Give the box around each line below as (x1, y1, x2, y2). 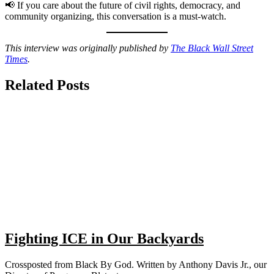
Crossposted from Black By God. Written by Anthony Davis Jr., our (5, 259, 267, 270)
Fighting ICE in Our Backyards (5, 231, 204, 247)
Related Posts (5, 77, 89, 94)
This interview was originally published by (5, 43, 171, 54)
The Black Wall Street (171, 43, 253, 54)
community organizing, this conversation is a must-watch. (5, 11, 226, 22)
